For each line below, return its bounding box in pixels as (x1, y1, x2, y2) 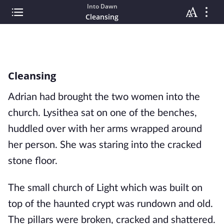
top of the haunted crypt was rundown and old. (8, 199, 213, 209)
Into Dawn (86, 2, 117, 10)
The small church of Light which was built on (8, 183, 202, 193)
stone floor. (8, 156, 60, 166)
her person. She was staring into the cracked (8, 140, 201, 150)
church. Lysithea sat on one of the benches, (8, 108, 197, 118)
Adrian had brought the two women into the (8, 92, 200, 102)
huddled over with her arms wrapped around (8, 124, 202, 134)
